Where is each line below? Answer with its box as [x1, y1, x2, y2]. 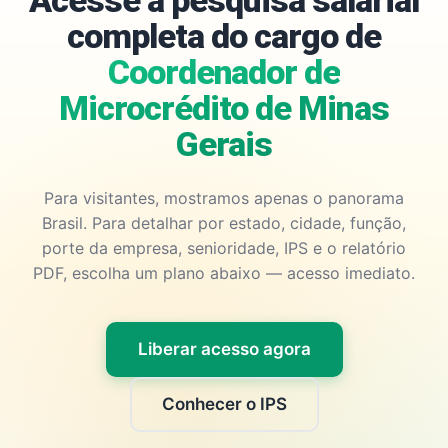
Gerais [175, 124, 273, 164]
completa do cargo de [67, 16, 381, 56]
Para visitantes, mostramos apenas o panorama [44, 188, 404, 208]
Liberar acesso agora [137, 339, 311, 359]
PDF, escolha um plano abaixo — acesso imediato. [33, 263, 415, 283]
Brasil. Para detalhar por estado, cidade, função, [42, 213, 406, 233]
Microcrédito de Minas [58, 88, 390, 128]
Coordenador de [107, 52, 341, 92]
